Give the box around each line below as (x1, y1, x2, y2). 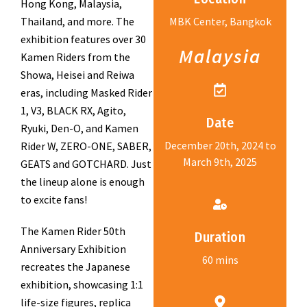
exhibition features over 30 (21, 32, 146, 46)
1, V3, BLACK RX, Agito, (21, 103, 126, 117)
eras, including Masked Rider (21, 85, 152, 99)
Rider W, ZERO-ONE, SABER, (21, 138, 151, 153)
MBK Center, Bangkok (169, 14, 271, 28)
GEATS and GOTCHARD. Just (21, 156, 151, 171)
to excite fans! (21, 192, 87, 206)
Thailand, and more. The (21, 14, 134, 28)
